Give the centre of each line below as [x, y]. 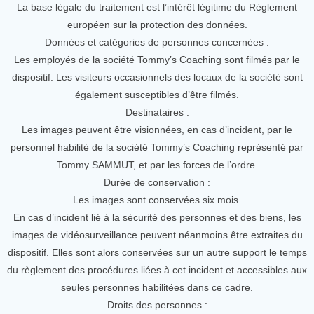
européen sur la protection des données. [157, 25]
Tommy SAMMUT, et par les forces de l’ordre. [157, 165]
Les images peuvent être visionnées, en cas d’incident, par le [157, 130]
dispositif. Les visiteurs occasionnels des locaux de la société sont [157, 77]
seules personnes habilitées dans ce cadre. [157, 287]
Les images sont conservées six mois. [157, 200]
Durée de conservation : [157, 182]
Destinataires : [157, 112]
